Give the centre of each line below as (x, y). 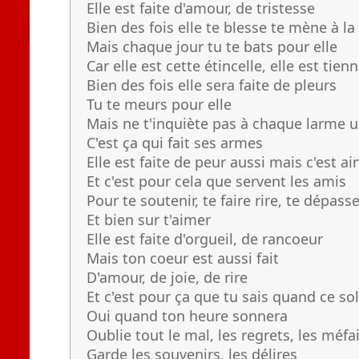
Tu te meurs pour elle (159, 104)
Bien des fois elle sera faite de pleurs (212, 85)
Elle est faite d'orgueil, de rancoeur (205, 239)
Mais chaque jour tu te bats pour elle (212, 46)
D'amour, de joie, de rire (167, 277)
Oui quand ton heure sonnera (187, 316)
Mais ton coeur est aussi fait (183, 258)
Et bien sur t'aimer (149, 220)
